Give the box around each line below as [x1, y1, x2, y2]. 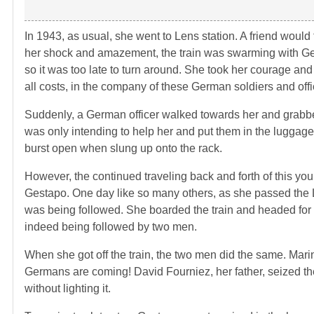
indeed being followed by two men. [25, 220, 197, 233]
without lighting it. [25, 282, 111, 294]
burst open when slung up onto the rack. [25, 142, 222, 154]
